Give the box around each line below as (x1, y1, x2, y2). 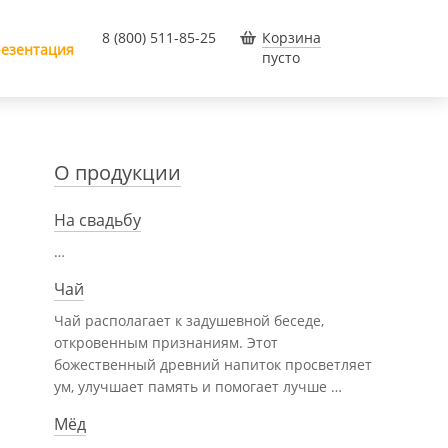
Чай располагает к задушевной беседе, (54, 311, 324, 330)
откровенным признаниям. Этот (54, 333, 278, 352)
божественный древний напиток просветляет (54, 355, 372, 374)
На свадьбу (54, 209, 141, 231)
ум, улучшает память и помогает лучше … (54, 377, 342, 396)
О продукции (54, 159, 181, 186)
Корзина (262, 28, 321, 47)
